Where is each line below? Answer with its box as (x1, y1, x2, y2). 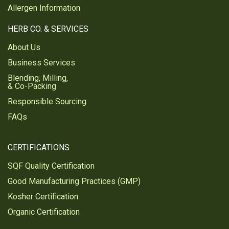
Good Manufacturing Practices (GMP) (8, 176, 141, 187)
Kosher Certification (8, 192, 78, 202)
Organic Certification (8, 207, 80, 217)
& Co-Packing (8, 81, 56, 91)
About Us (8, 42, 40, 53)
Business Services (8, 58, 75, 68)
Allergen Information (8, 3, 80, 13)
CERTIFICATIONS (8, 143, 70, 153)
